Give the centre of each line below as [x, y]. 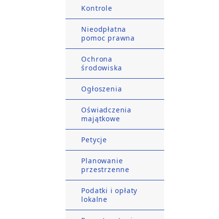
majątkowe [101, 119]
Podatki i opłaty [109, 190]
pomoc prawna [108, 38]
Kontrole [97, 8]
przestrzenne [105, 169]
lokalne [94, 199]
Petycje [94, 140]
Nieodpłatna [104, 29]
